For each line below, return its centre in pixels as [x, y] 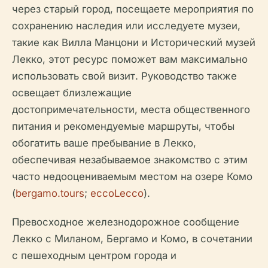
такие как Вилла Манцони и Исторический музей [134, 42]
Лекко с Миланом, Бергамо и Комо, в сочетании [132, 239]
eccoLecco [117, 193]
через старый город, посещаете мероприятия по [133, 9]
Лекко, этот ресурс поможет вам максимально [130, 59]
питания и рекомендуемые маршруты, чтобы [123, 126]
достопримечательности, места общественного [131, 109]
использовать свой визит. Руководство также [124, 76]
